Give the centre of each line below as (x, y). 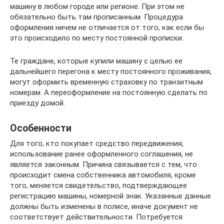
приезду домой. (37, 103)
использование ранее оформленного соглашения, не (101, 154)
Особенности (41, 128)
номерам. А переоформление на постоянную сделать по (109, 92)
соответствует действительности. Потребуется (96, 217)
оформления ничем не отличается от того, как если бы (107, 27)
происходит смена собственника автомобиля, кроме (103, 175)
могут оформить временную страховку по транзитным (106, 82)
